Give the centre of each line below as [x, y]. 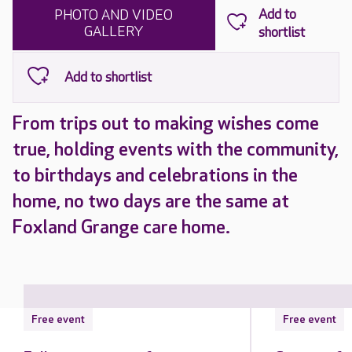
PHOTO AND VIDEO [114, 15]
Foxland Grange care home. [121, 227]
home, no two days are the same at [151, 202]
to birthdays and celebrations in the [155, 176]
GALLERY [114, 32]
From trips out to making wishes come [166, 124]
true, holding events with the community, [176, 150]
